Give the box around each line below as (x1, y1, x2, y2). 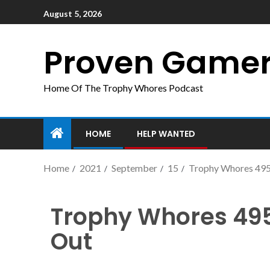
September (111, 162, 157, 174)
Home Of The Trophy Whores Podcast (43, 82, 203, 93)
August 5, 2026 (43, 8, 102, 19)
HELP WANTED (137, 128, 195, 140)
